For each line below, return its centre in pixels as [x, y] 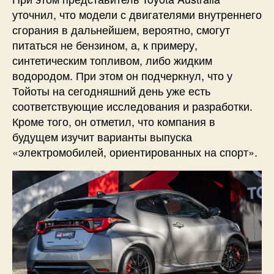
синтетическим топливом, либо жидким [112, 60]
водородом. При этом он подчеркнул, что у [122, 75]
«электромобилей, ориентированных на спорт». [135, 151]
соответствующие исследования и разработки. [132, 106]
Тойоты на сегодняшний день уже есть [111, 90]
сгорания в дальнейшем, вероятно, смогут [121, 29]
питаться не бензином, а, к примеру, [105, 44]
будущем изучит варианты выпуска [102, 136]
